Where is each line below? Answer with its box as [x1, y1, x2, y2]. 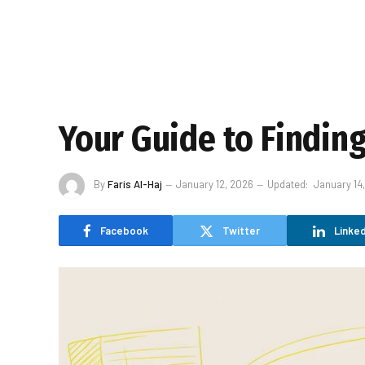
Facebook [100, 223, 148, 237]
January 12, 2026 [176, 178, 253, 191]
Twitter [222, 223, 260, 237]
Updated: [267, 178, 308, 191]
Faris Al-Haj [108, 178, 162, 191]
